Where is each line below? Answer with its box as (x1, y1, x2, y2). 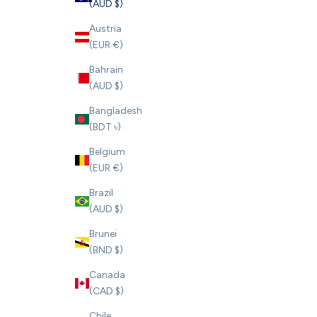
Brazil (89, 187, 113, 200)
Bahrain (89, 64, 123, 76)
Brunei (89, 228, 117, 241)
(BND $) (89, 244, 123, 257)
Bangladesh (89, 105, 142, 117)
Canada (89, 269, 125, 282)
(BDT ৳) (89, 121, 121, 134)
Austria (89, 23, 122, 35)
